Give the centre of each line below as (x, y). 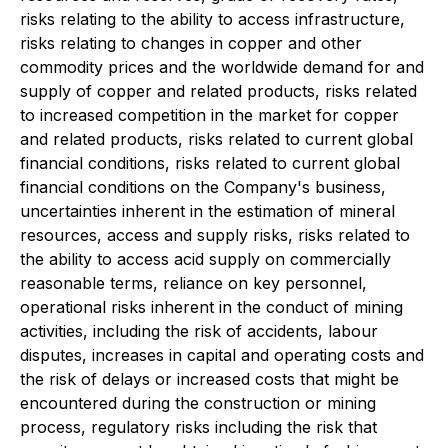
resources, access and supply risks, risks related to (215, 235)
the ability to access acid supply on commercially (205, 259)
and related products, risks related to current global (216, 139)
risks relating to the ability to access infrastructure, (212, 19)
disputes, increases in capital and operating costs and (222, 355)
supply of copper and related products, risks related (218, 91)
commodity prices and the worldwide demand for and (222, 67)
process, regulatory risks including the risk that (198, 427)
